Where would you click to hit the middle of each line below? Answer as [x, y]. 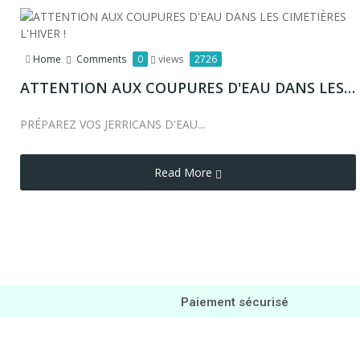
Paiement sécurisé [234, 302]
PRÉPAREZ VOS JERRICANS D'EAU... [112, 124]
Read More [183, 172]
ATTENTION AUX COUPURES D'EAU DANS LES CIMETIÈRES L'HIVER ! [350, 88]
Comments [102, 59]
